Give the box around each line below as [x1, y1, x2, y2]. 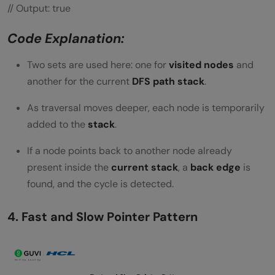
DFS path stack [132, 74, 204, 88]
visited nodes [169, 58, 234, 71]
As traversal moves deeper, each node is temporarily [27, 101, 265, 114]
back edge [190, 160, 241, 174]
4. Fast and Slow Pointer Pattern [7, 208, 198, 225]
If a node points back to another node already [27, 144, 232, 157]
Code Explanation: [7, 29, 125, 47]
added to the [27, 117, 88, 131]
